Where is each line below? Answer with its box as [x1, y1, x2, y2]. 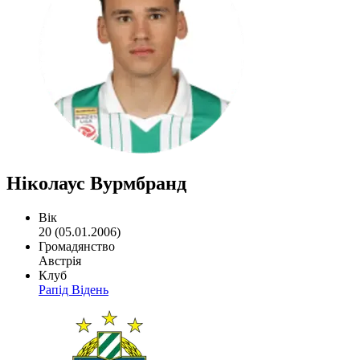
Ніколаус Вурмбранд [6, 172, 186, 194]
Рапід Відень [39, 282, 108, 297]
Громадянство [39, 239, 115, 253]
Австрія [39, 253, 81, 268]
